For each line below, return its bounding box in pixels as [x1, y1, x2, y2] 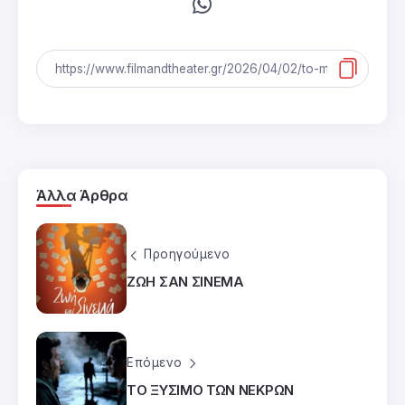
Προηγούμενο [144, 247, 231, 262]
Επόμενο [127, 355, 183, 371]
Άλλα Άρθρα [36, 185, 128, 204]
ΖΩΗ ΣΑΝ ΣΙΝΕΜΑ [127, 272, 244, 290]
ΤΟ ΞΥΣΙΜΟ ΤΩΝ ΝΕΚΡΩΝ [127, 381, 294, 399]
